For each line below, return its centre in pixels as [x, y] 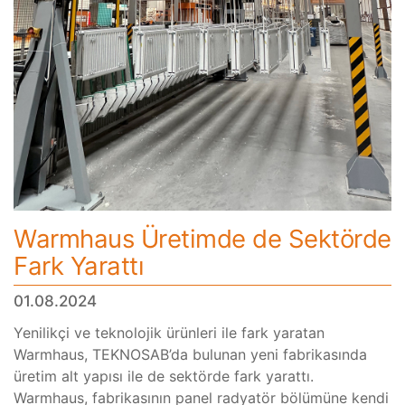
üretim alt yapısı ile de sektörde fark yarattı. [164, 377]
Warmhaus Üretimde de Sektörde [202, 239]
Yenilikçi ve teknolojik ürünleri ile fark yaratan [169, 333]
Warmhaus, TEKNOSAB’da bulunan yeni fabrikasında [190, 355]
